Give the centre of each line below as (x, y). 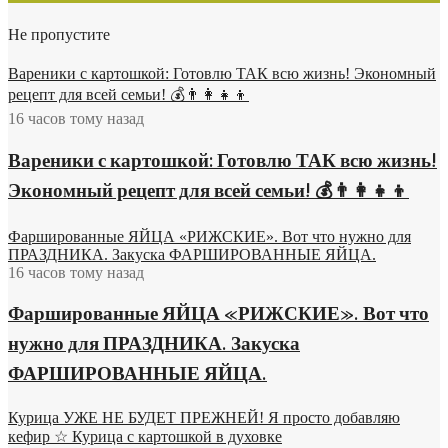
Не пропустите (59, 36)
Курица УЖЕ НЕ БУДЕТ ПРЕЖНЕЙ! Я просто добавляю (204, 418)
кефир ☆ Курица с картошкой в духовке (145, 437)
